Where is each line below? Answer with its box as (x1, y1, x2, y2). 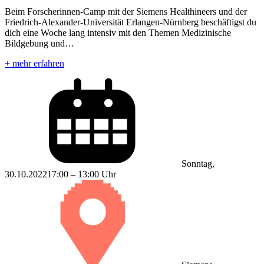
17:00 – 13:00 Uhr (47, 169, 116, 179)
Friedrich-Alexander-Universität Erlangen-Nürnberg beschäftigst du (5, 16, 256, 27)
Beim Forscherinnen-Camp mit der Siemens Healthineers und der (5, 6, 247, 16)
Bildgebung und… (5, 38, 74, 48)
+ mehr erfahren (5, 58, 64, 68)
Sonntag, (181, 158, 214, 169)
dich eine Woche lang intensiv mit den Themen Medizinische (5, 27, 231, 38)
